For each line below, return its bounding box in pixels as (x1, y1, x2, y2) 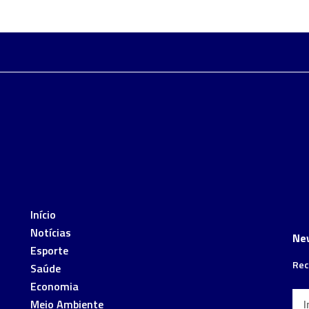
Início (30, 206, 56, 223)
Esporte (30, 241, 68, 259)
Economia (30, 277, 79, 295)
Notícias (30, 223, 71, 241)
